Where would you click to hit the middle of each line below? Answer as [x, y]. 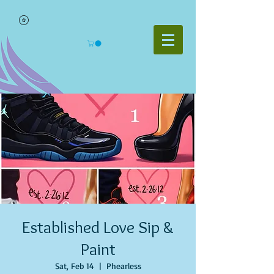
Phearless [124, 266]
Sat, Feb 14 [74, 266]
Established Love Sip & [98, 227]
